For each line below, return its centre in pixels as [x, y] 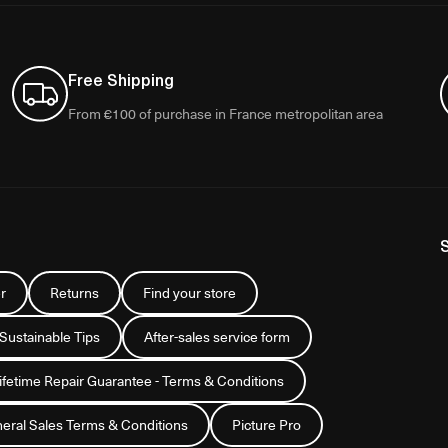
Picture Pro [266, 424]
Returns [74, 292]
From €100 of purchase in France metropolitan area [225, 113]
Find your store [189, 292]
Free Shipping [121, 78]
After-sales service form [217, 336]
